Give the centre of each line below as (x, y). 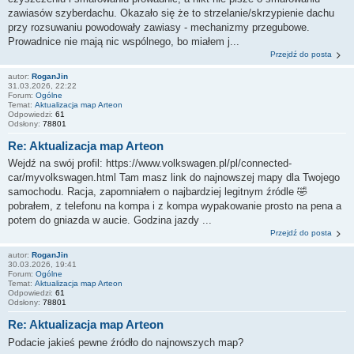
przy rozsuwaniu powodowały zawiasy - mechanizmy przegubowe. (159, 27)
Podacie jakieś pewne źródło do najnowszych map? (126, 342)
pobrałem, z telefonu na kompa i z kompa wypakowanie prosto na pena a (175, 206)
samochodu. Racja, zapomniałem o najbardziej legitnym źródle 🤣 (158, 192)
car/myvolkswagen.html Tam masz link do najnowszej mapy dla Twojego (174, 178)
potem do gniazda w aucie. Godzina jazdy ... (110, 220)
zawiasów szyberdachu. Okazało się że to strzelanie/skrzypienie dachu (171, 13)
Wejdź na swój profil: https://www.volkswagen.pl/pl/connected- (150, 164)
